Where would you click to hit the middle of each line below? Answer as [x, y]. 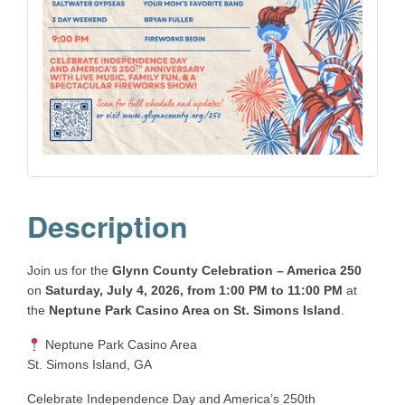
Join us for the [70, 271]
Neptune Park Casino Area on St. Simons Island [195, 311]
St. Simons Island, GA [89, 365]
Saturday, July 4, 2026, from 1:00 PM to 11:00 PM [194, 291]
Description [108, 226]
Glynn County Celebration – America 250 [237, 271]
